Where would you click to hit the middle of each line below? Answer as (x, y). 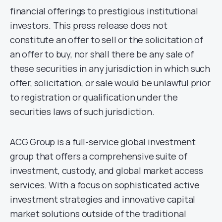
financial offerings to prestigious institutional (104, 11)
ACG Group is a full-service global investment (103, 142)
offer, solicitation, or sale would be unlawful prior (110, 83)
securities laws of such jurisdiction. (82, 112)
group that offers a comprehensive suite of (99, 156)
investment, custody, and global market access (107, 171)
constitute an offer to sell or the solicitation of (107, 40)
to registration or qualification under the (94, 97)
